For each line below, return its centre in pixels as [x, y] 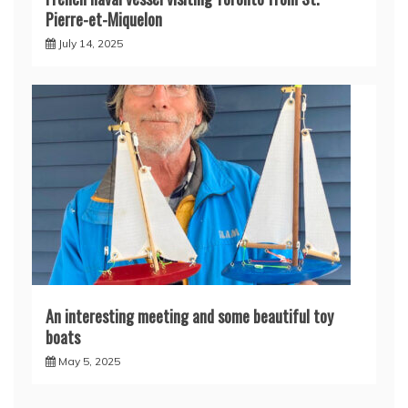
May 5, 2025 [89, 361]
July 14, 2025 [91, 43]
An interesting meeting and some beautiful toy [189, 316]
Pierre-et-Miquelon [104, 19]
